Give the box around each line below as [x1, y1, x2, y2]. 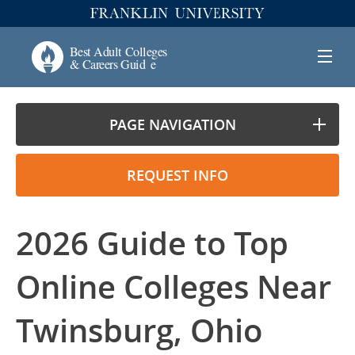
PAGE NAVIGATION [109, 115, 236, 134]
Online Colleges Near [16, 265, 331, 308]
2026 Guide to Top [16, 222, 288, 265]
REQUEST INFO [127, 166, 228, 185]
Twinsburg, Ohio [16, 309, 262, 352]
